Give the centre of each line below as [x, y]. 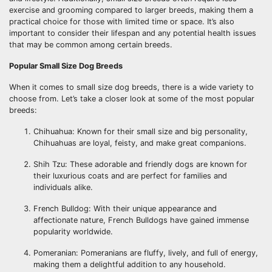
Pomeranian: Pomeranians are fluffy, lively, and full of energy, [146, 253]
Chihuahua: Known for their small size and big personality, [141, 131]
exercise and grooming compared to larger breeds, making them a [131, 10]
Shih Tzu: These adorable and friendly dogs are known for [140, 164]
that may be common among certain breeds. [91, 44]
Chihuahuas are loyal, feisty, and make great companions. [140, 143]
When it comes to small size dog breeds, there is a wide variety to [131, 87]
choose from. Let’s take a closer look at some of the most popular [132, 98]
